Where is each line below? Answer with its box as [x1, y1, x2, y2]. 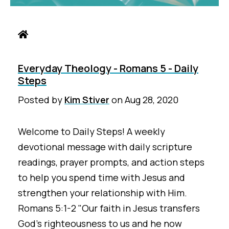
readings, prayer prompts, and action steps [18, 156, 204, 169]
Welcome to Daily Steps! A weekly [18, 125, 165, 138]
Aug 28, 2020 [125, 94, 178, 106]
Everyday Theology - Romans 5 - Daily [18, 61, 198, 75]
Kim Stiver [64, 94, 109, 106]
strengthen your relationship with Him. [18, 187, 187, 199]
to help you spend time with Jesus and [18, 171, 185, 184]
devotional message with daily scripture [18, 141, 192, 153]
